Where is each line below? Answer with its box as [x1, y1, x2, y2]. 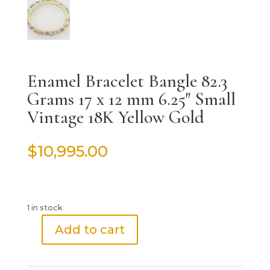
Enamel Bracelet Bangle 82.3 [27, 69, 227, 92]
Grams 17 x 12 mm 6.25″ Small [27, 87, 236, 110]
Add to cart [54, 222, 125, 237]
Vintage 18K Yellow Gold [27, 105, 204, 128]
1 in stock [27, 202, 63, 212]
